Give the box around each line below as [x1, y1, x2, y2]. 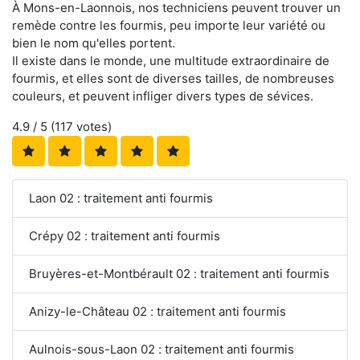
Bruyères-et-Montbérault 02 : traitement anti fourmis [29, 266, 329, 282]
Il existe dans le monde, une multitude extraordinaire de [12, 53, 329, 69]
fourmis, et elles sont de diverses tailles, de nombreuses [12, 71, 334, 87]
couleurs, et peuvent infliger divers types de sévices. [12, 88, 313, 104]
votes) [73, 119, 112, 135]
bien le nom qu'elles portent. [12, 35, 175, 51]
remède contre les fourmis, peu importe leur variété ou [12, 18, 325, 34]
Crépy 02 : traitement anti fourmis [29, 228, 220, 244]
